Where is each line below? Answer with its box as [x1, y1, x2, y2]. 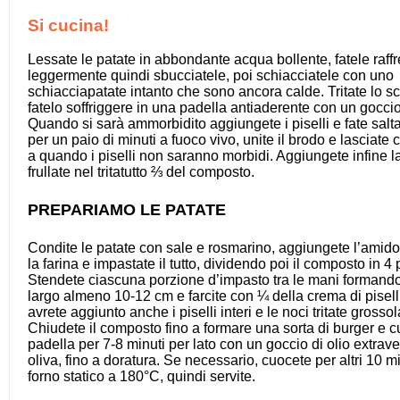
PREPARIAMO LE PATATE [28, 201, 226, 220]
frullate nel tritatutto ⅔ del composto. [28, 163, 254, 179]
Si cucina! [28, 15, 109, 35]
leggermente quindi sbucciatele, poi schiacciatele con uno [28, 67, 394, 83]
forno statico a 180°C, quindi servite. [28, 369, 255, 385]
